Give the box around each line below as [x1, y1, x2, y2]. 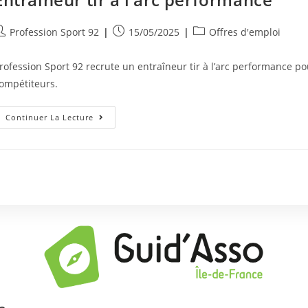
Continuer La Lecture [5, 112, 93, 123]
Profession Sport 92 [10, 25, 99, 39]
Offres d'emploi [209, 25, 280, 39]
